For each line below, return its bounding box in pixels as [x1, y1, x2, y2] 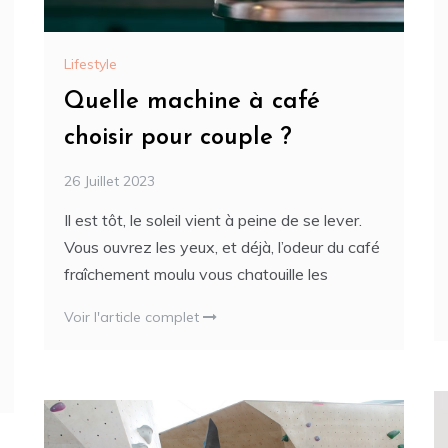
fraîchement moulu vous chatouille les [64, 263, 328, 284]
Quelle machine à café [64, 89, 320, 114]
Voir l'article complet [64, 307, 203, 326]
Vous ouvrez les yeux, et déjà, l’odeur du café [64, 236, 380, 257]
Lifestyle [64, 54, 117, 73]
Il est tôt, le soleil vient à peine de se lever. [64, 209, 362, 230]
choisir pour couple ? [64, 125, 292, 150]
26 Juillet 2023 [64, 171, 155, 190]
